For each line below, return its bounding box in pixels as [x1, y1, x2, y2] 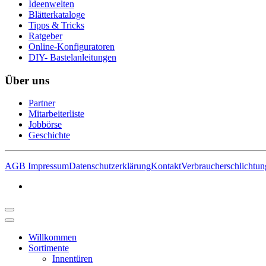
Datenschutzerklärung [69, 161, 151, 172]
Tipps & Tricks [28, 20, 84, 31]
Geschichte [28, 130, 70, 141]
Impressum [28, 161, 69, 172]
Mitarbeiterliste [28, 109, 84, 119]
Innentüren [52, 254, 93, 264]
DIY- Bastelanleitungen [28, 52, 116, 63]
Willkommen [28, 232, 77, 243]
